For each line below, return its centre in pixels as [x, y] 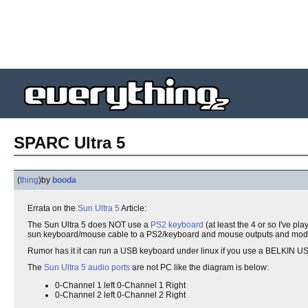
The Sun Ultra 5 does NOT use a [89, 225]
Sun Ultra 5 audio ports [87, 267]
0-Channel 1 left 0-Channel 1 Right [120, 285]
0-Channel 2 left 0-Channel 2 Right [120, 295]
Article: [133, 208]
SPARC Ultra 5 [69, 143]
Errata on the [53, 208]
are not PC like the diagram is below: [199, 267]
